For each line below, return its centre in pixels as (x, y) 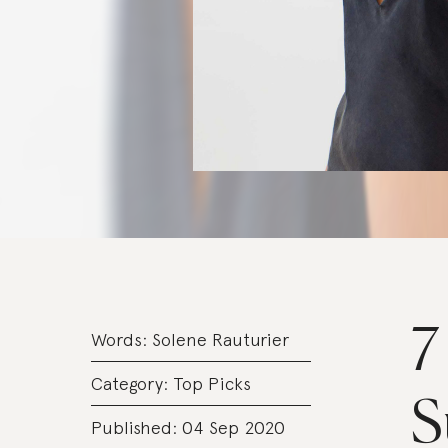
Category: (131, 383)
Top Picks (211, 383)
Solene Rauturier (220, 339)
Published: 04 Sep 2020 (187, 427)
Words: (121, 339)
